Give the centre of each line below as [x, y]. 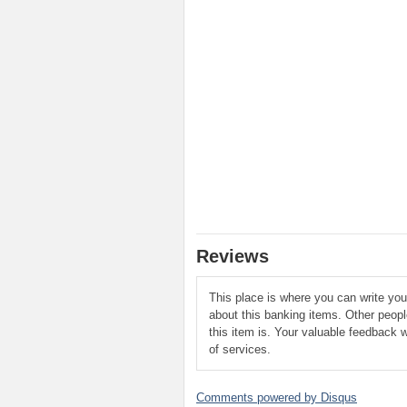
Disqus [339, 398]
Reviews [233, 257]
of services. [240, 350]
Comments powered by [258, 398]
